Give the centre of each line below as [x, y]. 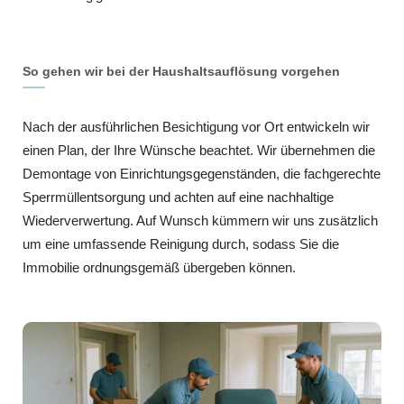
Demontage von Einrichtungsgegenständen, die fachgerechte [202, 174]
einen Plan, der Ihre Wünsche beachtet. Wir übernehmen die [199, 150]
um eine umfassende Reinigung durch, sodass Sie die [181, 244]
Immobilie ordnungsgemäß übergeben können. [159, 267]
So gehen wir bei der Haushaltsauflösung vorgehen [181, 71]
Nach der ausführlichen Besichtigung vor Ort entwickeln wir [196, 127]
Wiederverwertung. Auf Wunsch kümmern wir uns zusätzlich [200, 220]
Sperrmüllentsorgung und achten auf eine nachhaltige [178, 197]
